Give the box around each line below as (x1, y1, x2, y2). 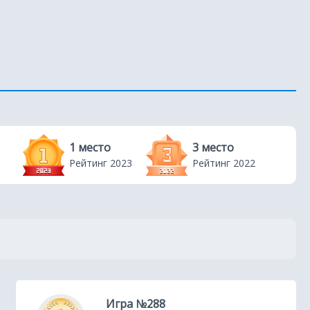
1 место (69, 140, 111, 155)
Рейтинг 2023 (69, 156, 132, 170)
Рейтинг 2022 (192, 156, 255, 170)
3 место (192, 140, 234, 155)
